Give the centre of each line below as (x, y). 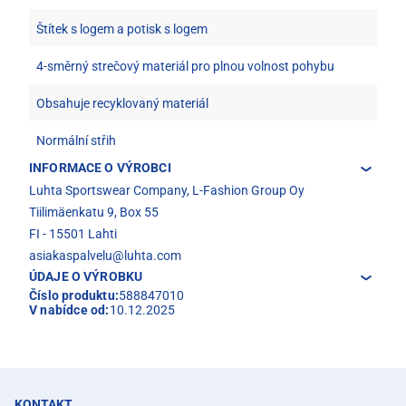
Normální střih (76, 140)
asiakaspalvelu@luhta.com (105, 255)
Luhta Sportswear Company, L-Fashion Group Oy (167, 190)
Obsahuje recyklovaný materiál (122, 103)
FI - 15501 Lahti (73, 233)
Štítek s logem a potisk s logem (122, 29)
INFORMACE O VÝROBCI (100, 167)
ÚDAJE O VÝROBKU (86, 276)
